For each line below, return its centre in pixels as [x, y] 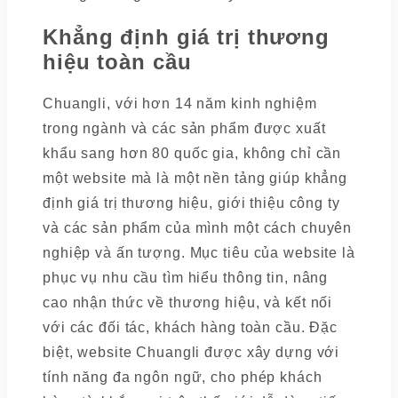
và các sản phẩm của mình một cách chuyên [198, 228]
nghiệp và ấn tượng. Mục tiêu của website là [199, 253]
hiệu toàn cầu [117, 61]
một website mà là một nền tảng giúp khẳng [195, 179]
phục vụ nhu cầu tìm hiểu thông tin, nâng [186, 278]
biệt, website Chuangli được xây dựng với [191, 353]
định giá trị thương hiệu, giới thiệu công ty [191, 203]
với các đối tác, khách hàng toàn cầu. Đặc [191, 328]
